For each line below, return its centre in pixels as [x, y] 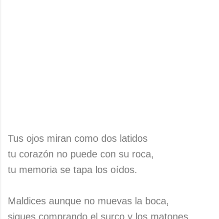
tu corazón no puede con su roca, [81, 154]
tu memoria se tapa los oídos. [73, 170]
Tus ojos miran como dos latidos [78, 138]
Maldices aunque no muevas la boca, [88, 201]
